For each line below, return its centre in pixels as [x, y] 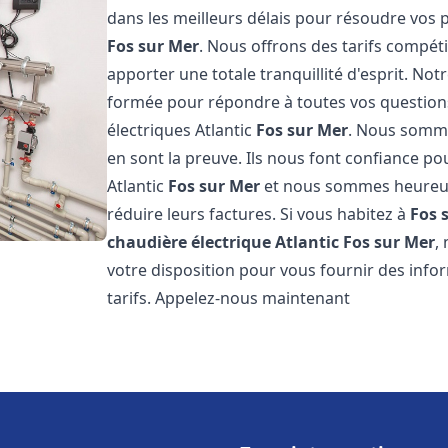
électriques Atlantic [182, 130]
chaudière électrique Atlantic [223, 242]
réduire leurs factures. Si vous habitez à [259, 214]
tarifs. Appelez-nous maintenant [229, 298]
